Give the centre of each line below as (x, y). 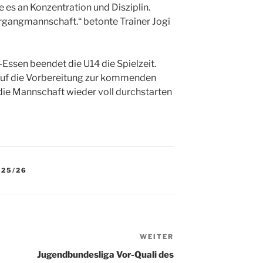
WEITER (157, 236)
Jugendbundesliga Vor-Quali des (106, 254)
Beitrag (190, 252)
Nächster (195, 238)
